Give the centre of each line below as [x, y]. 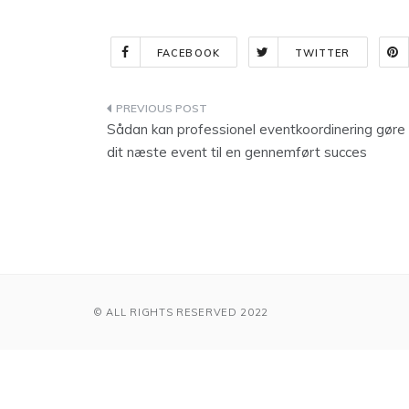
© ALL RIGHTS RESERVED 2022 [181, 313]
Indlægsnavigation [208, 112]
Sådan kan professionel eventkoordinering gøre [256, 129]
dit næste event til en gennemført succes [237, 152]
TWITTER [322, 53]
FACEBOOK [189, 53]
